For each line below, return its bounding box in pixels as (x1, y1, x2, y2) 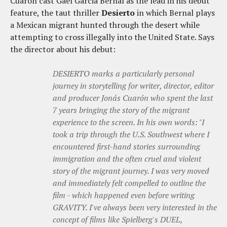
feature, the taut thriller (10, 7, 101, 18)
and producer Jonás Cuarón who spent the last (53, 92, 213, 103)
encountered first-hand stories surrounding (53, 140, 200, 152)
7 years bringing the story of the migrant (53, 104, 190, 116)
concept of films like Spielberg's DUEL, (53, 213, 182, 225)
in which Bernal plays (135, 7, 215, 18)
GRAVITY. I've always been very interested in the (53, 201, 217, 213)
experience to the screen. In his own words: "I (53, 116, 204, 128)
